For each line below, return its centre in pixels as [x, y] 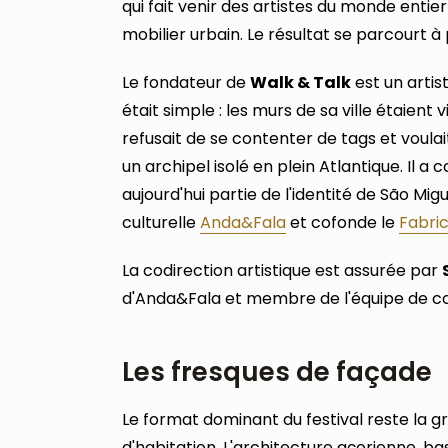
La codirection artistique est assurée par [282, 270]
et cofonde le [342, 222]
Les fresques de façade [277, 371]
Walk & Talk [300, 82]
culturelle [161, 222]
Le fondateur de [186, 82]
